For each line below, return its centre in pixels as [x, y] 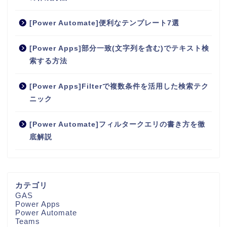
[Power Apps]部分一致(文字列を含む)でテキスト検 [119, 49]
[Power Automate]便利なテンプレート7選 [104, 23]
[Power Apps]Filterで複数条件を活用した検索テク [119, 87]
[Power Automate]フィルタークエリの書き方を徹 [117, 125]
